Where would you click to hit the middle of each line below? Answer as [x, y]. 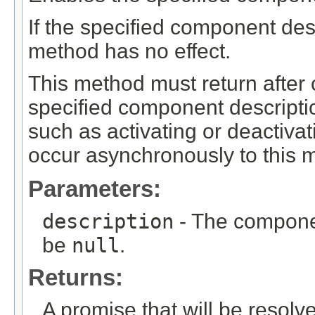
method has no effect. [129, 51]
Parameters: [95, 189]
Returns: [76, 278]
